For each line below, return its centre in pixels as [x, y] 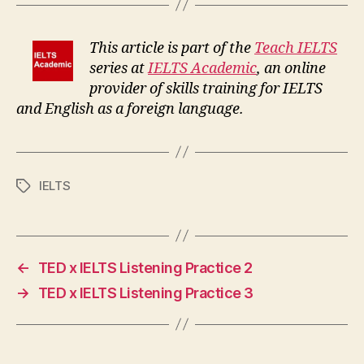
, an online [291, 68]
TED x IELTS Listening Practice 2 [145, 267]
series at [119, 68]
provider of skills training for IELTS [206, 89]
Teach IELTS [296, 48]
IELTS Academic [202, 68]
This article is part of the [172, 48]
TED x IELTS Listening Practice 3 [145, 292]
